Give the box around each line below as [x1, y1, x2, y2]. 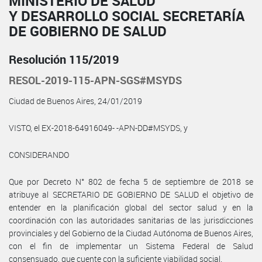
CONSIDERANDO [9, 149, 69, 160]
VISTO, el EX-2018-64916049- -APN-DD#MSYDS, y [9, 122, 188, 133]
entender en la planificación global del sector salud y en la [9, 201, 253, 213]
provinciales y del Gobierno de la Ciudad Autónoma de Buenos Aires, [9, 227, 253, 239]
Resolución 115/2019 [9, 51, 119, 67]
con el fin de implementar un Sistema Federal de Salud [9, 240, 253, 251]
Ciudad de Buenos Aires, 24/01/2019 [9, 95, 142, 106]
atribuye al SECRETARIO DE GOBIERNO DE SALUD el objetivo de [9, 188, 253, 200]
